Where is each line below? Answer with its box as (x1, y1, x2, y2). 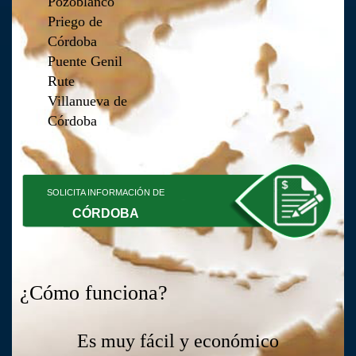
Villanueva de (48, 92, 127, 109)
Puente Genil (48, 52, 122, 69)
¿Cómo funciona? (20, 281, 168, 304)
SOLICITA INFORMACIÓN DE (46, 187, 164, 197)
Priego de (48, 13, 103, 29)
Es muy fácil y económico (77, 330, 279, 351)
